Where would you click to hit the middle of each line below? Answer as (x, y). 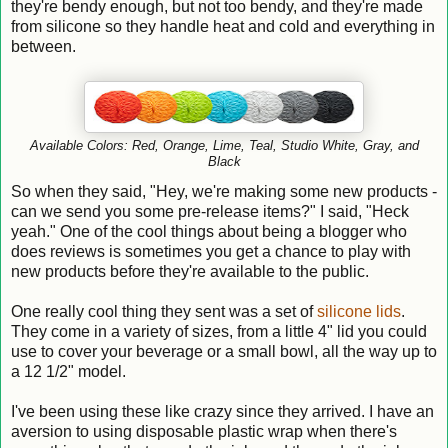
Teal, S (269, 145)
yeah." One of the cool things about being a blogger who (209, 231)
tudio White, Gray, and (354, 145)
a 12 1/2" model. (68, 371)
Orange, (187, 145)
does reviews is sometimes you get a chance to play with (211, 251)
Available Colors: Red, (96, 145)
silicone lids (359, 311)
